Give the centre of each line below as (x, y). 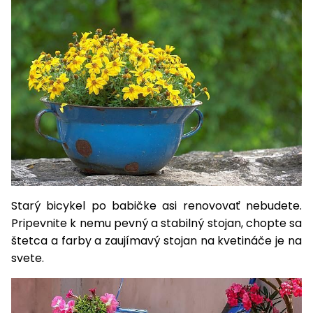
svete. (29, 259)
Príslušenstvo (82, 21)
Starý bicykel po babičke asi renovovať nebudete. (156, 206)
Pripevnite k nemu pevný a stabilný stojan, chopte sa (156, 224)
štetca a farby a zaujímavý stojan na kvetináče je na (156, 241)
